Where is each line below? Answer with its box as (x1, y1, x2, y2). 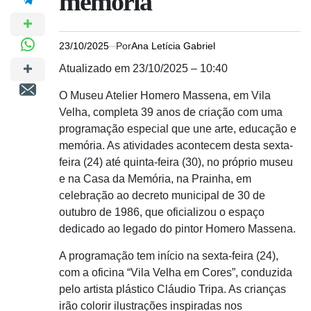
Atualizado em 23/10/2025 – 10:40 (59, 62, 228, 74)
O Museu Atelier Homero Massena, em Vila (59, 90, 271, 101)
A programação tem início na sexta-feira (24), (59, 250, 278, 262)
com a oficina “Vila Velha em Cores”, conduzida (59, 267, 292, 278)
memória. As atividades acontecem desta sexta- (59, 140, 293, 151)
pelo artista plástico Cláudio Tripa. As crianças (59, 283, 286, 295)
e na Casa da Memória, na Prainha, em (59, 173, 251, 185)
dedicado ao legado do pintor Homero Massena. (59, 223, 296, 235)
